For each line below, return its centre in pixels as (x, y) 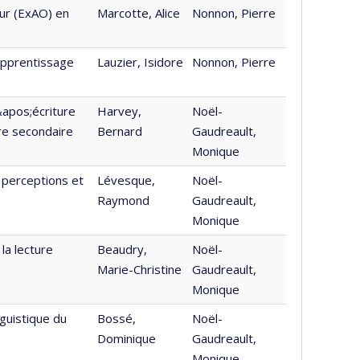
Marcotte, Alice (139, 13)
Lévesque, (126, 180)
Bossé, (117, 318)
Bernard (120, 131)
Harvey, (119, 111)
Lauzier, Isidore (140, 62)
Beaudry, (122, 249)
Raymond (123, 200)
